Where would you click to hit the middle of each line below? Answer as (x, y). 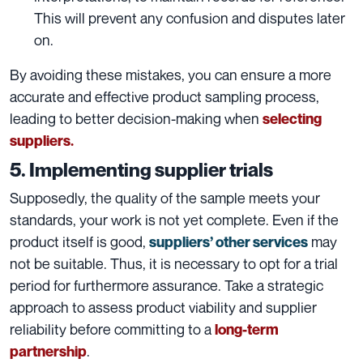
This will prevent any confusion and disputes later (190, 17)
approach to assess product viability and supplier (163, 307)
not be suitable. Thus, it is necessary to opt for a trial (174, 263)
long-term (247, 329)
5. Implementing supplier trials (141, 169)
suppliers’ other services (228, 241)
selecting (292, 118)
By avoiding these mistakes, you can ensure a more (171, 74)
